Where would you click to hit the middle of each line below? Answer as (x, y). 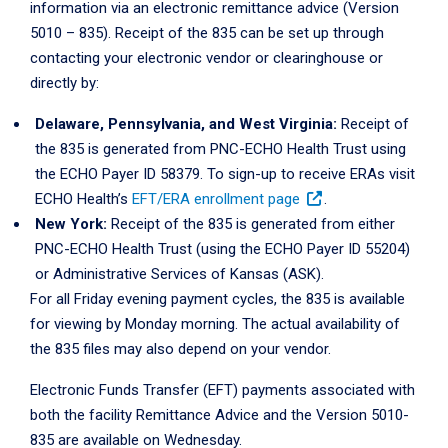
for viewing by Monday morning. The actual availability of (215, 324)
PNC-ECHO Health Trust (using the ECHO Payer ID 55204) (222, 249)
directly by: (64, 83)
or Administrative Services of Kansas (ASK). (179, 274)
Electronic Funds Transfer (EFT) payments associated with (222, 390)
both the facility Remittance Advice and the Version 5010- (219, 415)
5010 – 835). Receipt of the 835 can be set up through (207, 33)
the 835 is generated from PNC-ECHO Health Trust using (220, 149)
